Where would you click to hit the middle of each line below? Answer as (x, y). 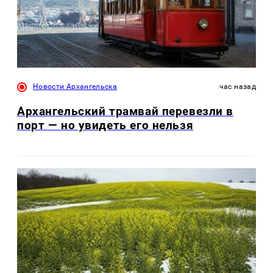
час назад (237, 87)
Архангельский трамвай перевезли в (126, 111)
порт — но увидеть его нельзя (105, 125)
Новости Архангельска (75, 87)
